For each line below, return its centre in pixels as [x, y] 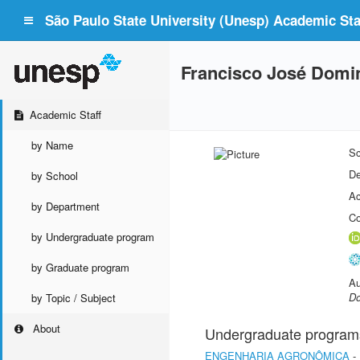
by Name [52, 145]
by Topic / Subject [74, 298]
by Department [65, 206]
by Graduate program [80, 267]
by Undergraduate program [93, 237]
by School [55, 176]
